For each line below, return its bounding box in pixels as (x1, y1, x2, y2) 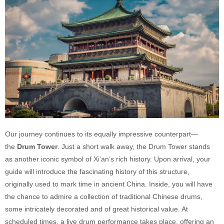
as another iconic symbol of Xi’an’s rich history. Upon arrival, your (5, 155, 210, 163)
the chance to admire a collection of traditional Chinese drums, (5, 192, 202, 201)
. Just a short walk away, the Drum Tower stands (57, 142, 210, 151)
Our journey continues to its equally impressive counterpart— (5, 130, 198, 138)
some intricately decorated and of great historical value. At (5, 205, 188, 213)
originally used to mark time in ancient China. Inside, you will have (5, 180, 212, 188)
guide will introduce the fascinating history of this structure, (5, 167, 189, 176)
